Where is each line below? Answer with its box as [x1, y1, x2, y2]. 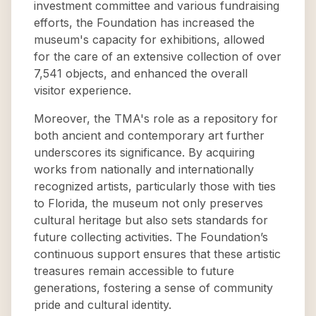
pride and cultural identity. [34, 298, 171, 312]
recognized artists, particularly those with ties [34, 179, 276, 193]
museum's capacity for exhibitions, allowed [34, 32, 265, 47]
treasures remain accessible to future [34, 264, 234, 278]
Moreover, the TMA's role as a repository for [34, 111, 278, 126]
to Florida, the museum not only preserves [34, 196, 263, 210]
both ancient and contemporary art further [34, 128, 265, 142]
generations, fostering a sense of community [34, 281, 273, 295]
